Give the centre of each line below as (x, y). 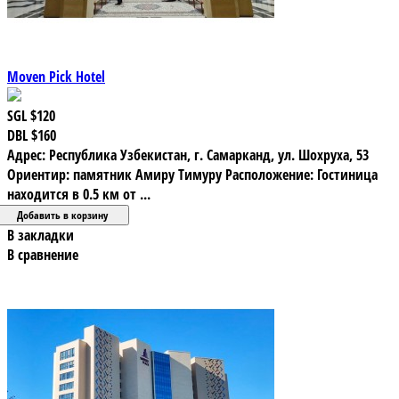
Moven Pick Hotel (56, 76)
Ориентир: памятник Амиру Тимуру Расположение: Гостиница (192, 174)
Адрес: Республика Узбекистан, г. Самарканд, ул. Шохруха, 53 (188, 155)
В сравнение (43, 254)
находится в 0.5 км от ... (79, 194)
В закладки (41, 235)
